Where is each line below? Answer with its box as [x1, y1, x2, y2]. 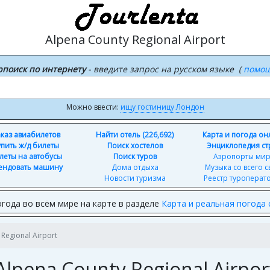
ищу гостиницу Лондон [120, 102, 204, 112]
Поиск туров [113, 151, 157, 162]
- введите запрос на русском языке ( [85, 63, 243, 75]
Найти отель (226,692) [96, 130, 174, 140]
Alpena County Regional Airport [45, 31, 225, 48]
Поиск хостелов [107, 140, 163, 151]
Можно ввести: [66, 102, 121, 112]
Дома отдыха [111, 162, 159, 172]
